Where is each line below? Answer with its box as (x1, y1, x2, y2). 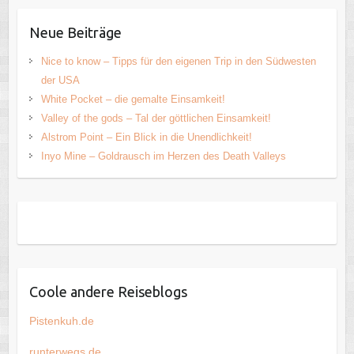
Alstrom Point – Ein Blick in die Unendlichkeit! (40, 131, 252, 144)
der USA (40, 74, 80, 87)
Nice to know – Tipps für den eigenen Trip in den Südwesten (40, 55, 316, 68)
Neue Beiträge (28, 24, 122, 41)
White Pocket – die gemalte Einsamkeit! (40, 93, 225, 106)
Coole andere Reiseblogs (28, 284, 187, 300)
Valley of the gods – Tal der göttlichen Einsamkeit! (40, 112, 271, 125)
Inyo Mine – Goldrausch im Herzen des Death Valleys (40, 150, 286, 163)
